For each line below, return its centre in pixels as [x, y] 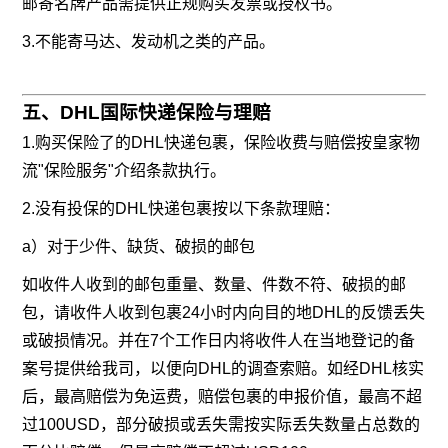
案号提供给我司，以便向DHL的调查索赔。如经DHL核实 [223, 369]
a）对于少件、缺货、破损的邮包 [139, 247]
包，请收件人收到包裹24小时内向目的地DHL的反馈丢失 [224, 313]
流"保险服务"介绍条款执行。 [124, 171]
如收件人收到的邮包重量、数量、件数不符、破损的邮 [214, 285]
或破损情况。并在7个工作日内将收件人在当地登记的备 [219, 341]
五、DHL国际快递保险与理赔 [147, 113]
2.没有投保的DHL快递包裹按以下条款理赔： [181, 209]
